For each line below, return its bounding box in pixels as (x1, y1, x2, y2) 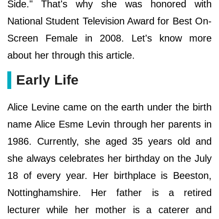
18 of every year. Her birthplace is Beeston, (7, 170, 212, 181)
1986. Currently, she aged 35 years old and (7, 135, 212, 147)
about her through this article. (7, 49, 135, 61)
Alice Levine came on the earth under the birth (7, 101, 212, 112)
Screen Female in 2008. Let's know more (7, 32, 212, 44)
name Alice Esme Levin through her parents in (7, 118, 212, 130)
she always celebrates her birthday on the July (7, 153, 212, 164)
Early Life (16, 72, 79, 88)
